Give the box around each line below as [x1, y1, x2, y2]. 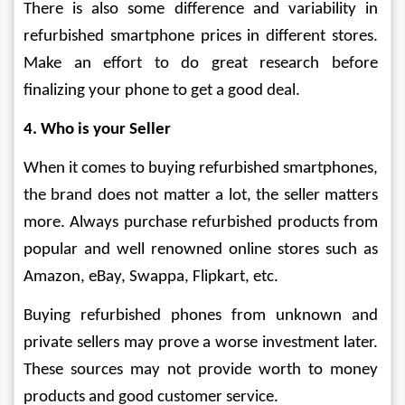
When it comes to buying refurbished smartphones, [24, 160, 381, 177]
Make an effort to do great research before [24, 55, 381, 72]
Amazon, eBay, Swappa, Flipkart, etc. [24, 268, 278, 286]
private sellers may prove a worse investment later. [24, 334, 381, 352]
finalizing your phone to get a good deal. [24, 82, 304, 99]
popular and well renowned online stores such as [24, 241, 381, 259]
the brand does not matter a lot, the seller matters [24, 187, 381, 204]
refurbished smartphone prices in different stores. [24, 28, 381, 45]
